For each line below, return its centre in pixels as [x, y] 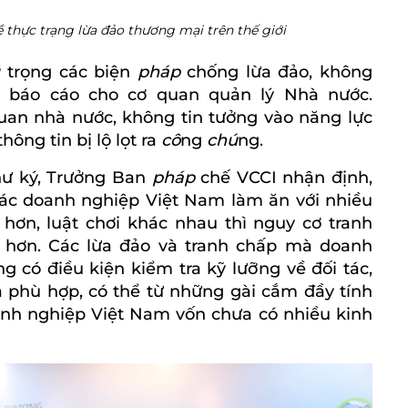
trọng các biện [72, 72]
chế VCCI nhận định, [286, 178]
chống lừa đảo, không [280, 72]
